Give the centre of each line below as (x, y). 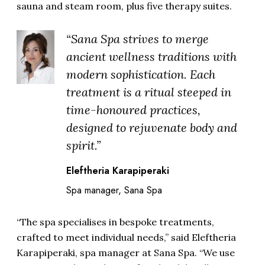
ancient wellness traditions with (151, 56)
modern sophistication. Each (141, 74)
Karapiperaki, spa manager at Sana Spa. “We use (126, 252)
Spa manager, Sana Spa (114, 190)
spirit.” (83, 145)
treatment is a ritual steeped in (149, 92)
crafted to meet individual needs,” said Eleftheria (126, 237)
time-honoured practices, (133, 109)
